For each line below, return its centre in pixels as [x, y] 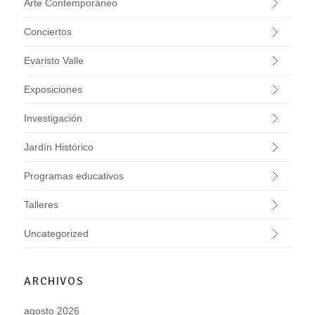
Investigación [53, 118]
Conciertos [48, 32]
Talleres [41, 205]
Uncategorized [57, 234]
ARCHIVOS [54, 281]
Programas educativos [74, 176]
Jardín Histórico [59, 147]
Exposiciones [53, 90]
